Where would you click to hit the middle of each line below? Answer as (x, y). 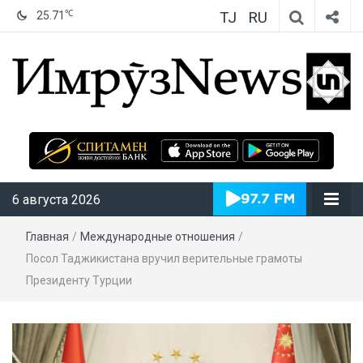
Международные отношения (158, 236)
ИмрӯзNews (256, 132)
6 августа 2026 (56, 199)
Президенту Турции (79, 280)
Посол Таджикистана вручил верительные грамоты (164, 258)
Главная (47, 236)
